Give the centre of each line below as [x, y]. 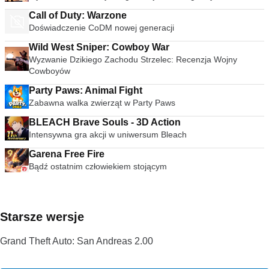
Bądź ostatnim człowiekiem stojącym [98, 166]
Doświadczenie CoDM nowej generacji [101, 28]
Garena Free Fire [67, 154]
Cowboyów [50, 71]
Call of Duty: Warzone [78, 15]
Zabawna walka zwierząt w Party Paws [102, 103]
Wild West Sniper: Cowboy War [99, 47]
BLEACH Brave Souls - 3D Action [105, 122]
